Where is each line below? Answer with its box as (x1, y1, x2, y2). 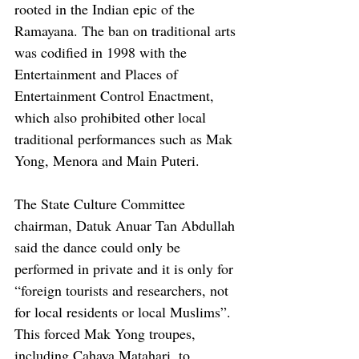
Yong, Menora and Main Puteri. (14, 150, 200, 170)
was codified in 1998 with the (14, 42, 191, 62)
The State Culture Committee (14, 193, 189, 213)
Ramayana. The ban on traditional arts (14, 20, 240, 40)
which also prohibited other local (14, 107, 210, 127)
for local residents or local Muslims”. (14, 301, 235, 321)
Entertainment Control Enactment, (14, 85, 218, 105)
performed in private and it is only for (14, 258, 237, 278)
